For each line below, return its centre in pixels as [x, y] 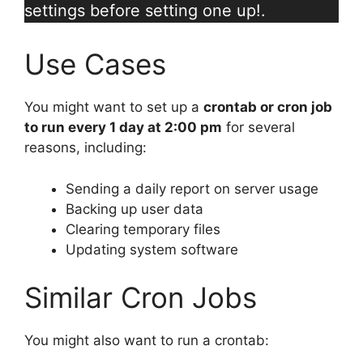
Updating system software [152, 249]
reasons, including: [85, 148]
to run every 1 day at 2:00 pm [123, 128]
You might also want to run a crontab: [147, 341]
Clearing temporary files [143, 229]
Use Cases [95, 64]
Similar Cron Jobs [141, 298]
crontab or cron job [268, 107]
